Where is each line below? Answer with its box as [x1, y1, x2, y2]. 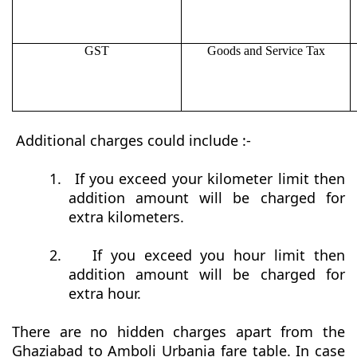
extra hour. [68, 284, 141, 304]
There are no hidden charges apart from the [12, 322, 345, 342]
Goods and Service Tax [206, 44, 325, 58]
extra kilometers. [68, 207, 184, 227]
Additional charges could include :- [16, 131, 251, 151]
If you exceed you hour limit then [92, 245, 346, 265]
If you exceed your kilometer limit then [74, 169, 346, 189]
